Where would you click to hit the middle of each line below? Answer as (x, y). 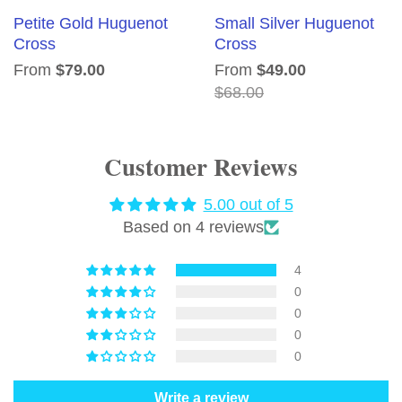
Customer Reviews (201, 166)
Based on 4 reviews (193, 227)
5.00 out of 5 (248, 204)
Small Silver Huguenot (294, 23)
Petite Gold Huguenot (91, 23)
